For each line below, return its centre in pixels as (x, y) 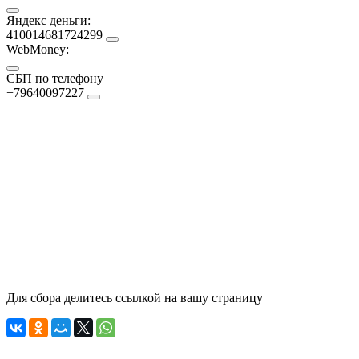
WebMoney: (38, 49)
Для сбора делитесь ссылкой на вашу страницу (135, 297)
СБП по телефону (55, 78)
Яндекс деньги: (48, 20)
